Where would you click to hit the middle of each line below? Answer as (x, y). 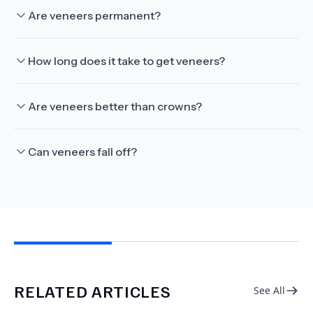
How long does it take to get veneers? (126, 61)
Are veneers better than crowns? (115, 106)
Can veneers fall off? (82, 152)
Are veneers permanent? (94, 15)
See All (269, 290)
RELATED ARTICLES (93, 291)
